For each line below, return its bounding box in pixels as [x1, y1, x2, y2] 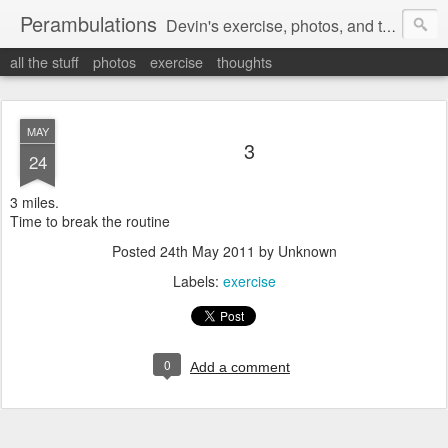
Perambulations [20, 9, 157, 38]
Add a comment [190, 359, 290, 375]
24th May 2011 [159, 241, 255, 261]
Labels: [172, 271, 223, 291]
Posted [111, 241, 160, 261]
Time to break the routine [10, 211, 170, 231]
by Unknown [254, 241, 337, 261]
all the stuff [10, 51, 79, 72]
